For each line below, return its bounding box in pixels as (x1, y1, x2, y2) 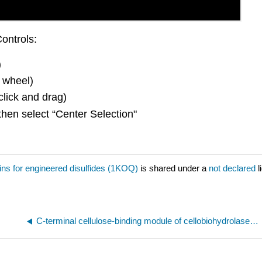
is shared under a (138, 163, 209, 173)
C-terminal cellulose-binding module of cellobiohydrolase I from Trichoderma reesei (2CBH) (250, 215, 259, 226)
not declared (209, 163, 258, 173)
